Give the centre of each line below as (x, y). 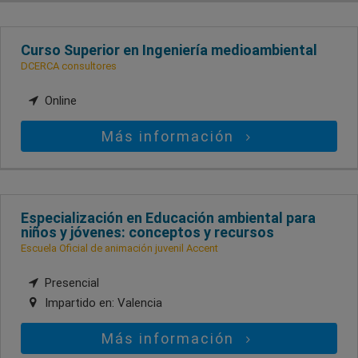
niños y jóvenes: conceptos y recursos (147, 233)
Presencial (70, 283)
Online (59, 101)
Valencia (140, 303)
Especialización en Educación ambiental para (168, 218)
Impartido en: (80, 303)
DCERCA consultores (69, 66)
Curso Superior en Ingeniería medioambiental (169, 50)
